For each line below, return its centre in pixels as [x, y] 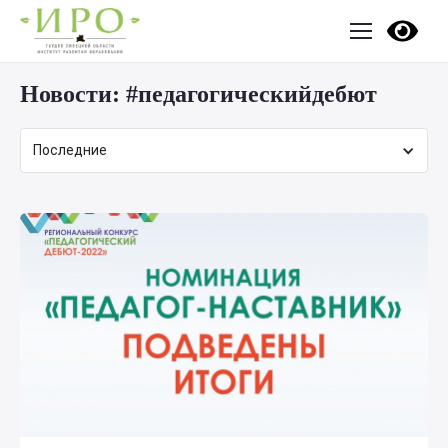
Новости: [73, 94]
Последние [70, 150]
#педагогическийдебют [251, 94]
